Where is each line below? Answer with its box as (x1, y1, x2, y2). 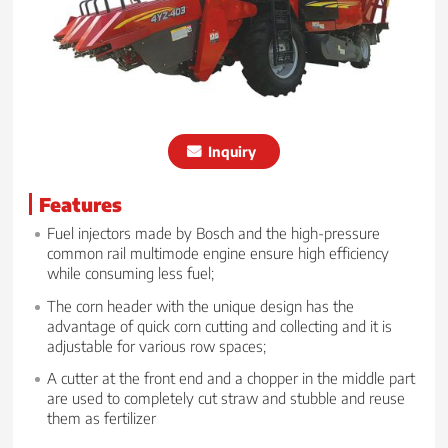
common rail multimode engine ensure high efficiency (47, 242, 390, 262)
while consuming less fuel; (47, 262, 215, 282)
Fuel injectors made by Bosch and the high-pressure (47, 222, 381, 242)
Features (39, 191, 123, 216)
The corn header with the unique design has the (47, 295, 355, 315)
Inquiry (207, 142, 256, 160)
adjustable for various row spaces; (47, 335, 267, 355)
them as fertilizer (47, 408, 157, 428)
